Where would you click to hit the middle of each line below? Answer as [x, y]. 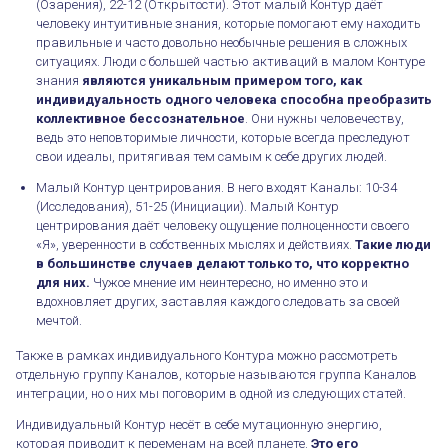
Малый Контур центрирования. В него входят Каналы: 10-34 [216, 187]
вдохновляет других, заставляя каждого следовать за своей [218, 301]
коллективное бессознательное [140, 118]
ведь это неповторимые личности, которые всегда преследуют [223, 137]
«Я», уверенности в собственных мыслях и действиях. [195, 244]
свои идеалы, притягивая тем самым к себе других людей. [213, 156]
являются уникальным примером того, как [222, 80]
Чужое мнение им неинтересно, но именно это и [229, 282]
